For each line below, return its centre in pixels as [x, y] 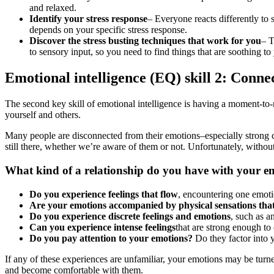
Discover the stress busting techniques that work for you [145, 41]
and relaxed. [53, 8]
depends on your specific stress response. [108, 30]
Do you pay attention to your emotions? [112, 238]
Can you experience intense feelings [102, 227]
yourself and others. [43, 115]
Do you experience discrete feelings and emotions [130, 216]
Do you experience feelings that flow [104, 194]
